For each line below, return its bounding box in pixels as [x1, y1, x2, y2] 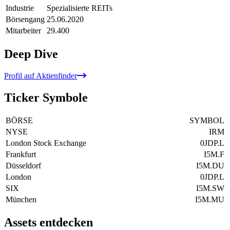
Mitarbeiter [6, 26, 41, 35]
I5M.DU [196, 161, 224, 170]
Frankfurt [6, 149, 36, 159]
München [6, 195, 36, 204]
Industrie [6, 3, 34, 12]
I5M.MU [195, 195, 224, 204]
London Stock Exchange [6, 138, 86, 147]
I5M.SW [196, 183, 224, 193]
